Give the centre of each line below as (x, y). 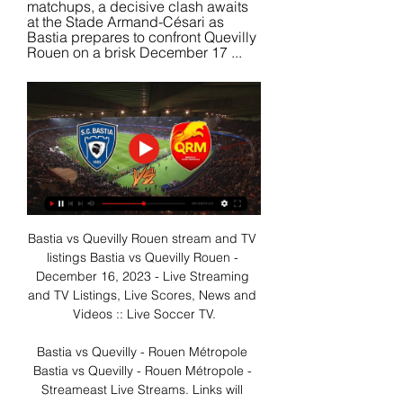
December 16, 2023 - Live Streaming (142, 277)
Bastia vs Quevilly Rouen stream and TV (142, 239)
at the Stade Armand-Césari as (125, 21)
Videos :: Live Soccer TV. (144, 314)
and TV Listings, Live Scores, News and (142, 296)
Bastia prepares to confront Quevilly (142, 36)
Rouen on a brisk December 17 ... (134, 52)
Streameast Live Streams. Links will (142, 390)
